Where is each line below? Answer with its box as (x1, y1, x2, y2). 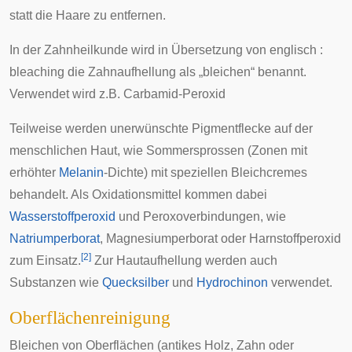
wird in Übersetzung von (128, 43, 269, 57)
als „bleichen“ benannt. (176, 65, 306, 79)
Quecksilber (102, 276, 169, 289)
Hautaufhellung (116, 254, 202, 267)
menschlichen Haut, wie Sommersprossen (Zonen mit (9, 144, 307, 157)
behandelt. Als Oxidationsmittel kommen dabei (9, 188, 267, 201)
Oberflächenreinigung (9, 307, 170, 328)
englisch (269, 43, 317, 57)
